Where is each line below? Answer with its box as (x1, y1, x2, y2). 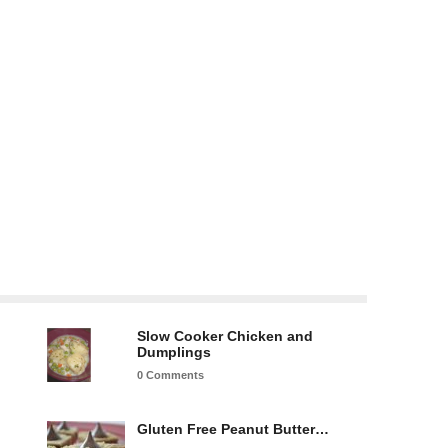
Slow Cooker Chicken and (136, 327, 313, 344)
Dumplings (136, 343, 211, 360)
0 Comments (136, 368, 204, 381)
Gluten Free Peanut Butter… (136, 420, 329, 437)
